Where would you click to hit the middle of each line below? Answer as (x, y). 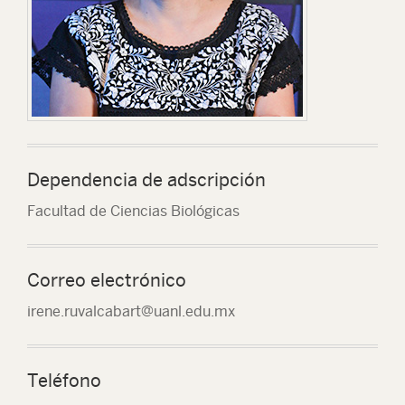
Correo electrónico (107, 280)
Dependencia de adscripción (146, 180)
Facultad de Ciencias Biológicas (133, 212)
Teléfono (64, 381)
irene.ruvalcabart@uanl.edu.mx (131, 312)
